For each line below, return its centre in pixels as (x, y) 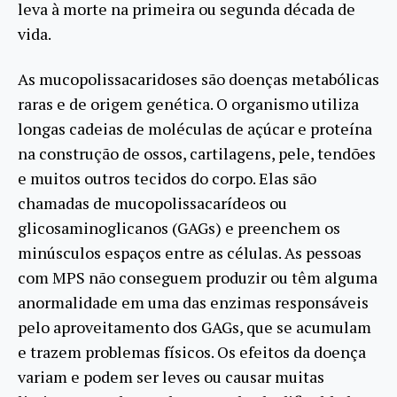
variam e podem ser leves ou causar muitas (171, 376)
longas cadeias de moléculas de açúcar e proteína (195, 128)
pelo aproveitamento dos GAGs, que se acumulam (195, 327)
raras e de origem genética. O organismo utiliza (188, 103)
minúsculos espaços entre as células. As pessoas (190, 252)
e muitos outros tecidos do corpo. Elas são (167, 178)
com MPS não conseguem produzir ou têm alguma (198, 277)
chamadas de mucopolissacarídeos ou (152, 202)
